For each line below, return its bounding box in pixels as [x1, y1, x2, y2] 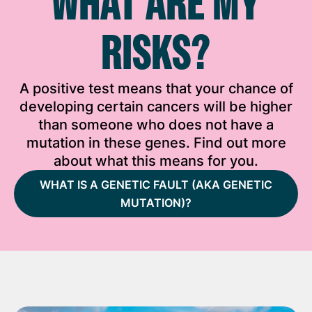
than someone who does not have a [38, 116, 274, 133]
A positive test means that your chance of [19, 80, 293, 97]
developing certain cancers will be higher [19, 98, 292, 115]
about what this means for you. [54, 153, 258, 169]
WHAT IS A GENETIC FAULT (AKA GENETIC [40, 178, 272, 192]
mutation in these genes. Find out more [26, 134, 286, 151]
